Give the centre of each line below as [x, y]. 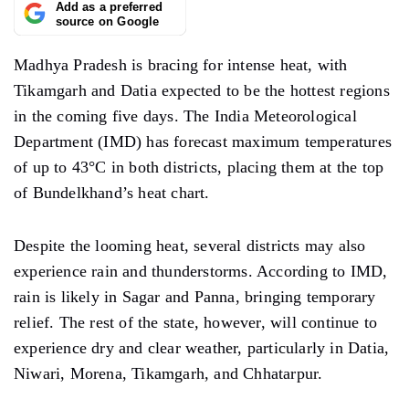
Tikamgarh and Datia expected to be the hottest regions [202, 90]
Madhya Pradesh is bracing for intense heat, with [181, 64]
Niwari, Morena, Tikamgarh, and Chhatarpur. [168, 373]
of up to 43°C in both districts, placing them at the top [199, 167]
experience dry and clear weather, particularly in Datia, [202, 347]
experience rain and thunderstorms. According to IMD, [201, 271]
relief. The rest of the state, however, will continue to [196, 322]
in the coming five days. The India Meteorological [185, 115]
